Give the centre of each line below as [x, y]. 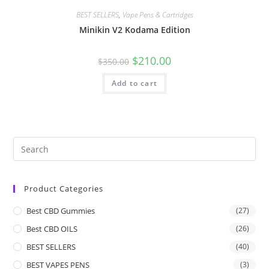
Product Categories [64, 189]
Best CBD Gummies [61, 211]
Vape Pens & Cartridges [158, 14]
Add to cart [134, 83]
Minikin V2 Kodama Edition [134, 29]
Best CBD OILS [52, 229]
